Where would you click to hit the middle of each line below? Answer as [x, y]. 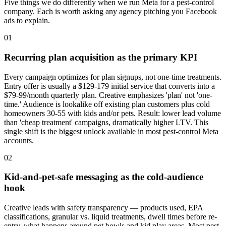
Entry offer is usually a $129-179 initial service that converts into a [109, 86]
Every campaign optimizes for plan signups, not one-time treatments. [113, 77]
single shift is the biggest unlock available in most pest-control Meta [111, 131]
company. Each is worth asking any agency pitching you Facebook [110, 12]
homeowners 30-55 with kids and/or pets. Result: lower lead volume [112, 113]
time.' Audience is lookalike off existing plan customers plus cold [107, 104]
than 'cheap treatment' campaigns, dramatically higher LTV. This [106, 122]
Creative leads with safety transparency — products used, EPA [103, 208]
